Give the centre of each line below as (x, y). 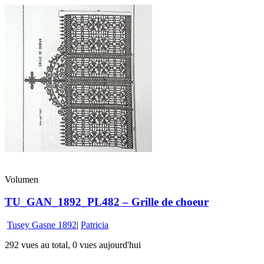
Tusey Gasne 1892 (42, 225)
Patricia (95, 225)
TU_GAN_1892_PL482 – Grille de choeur (107, 202)
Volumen (22, 179)
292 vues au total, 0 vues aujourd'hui (73, 245)
